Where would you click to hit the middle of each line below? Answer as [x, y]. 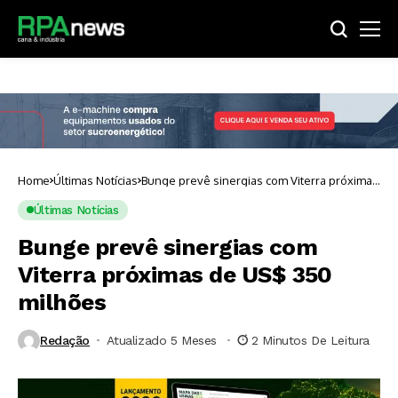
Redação [65, 341]
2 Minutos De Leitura [310, 341]
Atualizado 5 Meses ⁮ [163, 341]
